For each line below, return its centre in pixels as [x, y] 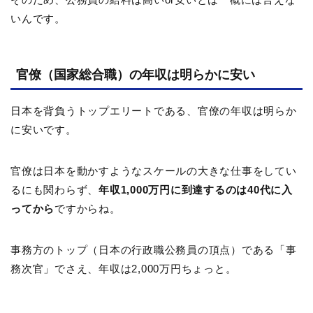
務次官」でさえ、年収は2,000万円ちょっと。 [124, 269]
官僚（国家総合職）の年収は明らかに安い [136, 75]
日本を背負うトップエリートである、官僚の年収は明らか [154, 111]
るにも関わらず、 [54, 190]
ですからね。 [88, 209]
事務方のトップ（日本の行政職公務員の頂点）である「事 [154, 250]
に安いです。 [44, 130]
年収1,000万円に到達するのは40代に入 [196, 190]
